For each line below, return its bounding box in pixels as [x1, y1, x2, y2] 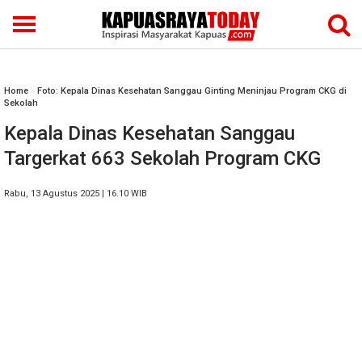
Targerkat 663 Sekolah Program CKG [4, 147, 321, 170]
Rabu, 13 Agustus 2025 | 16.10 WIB [4, 188, 147, 199]
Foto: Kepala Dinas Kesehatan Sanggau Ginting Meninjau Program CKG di [37, 86, 347, 96]
